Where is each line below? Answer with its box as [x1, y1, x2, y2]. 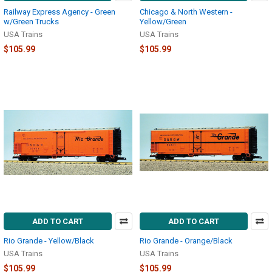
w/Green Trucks [4, 16, 59, 26]
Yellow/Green [140, 16, 186, 26]
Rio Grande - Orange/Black [140, 236, 233, 246]
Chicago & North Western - [140, 7, 233, 16]
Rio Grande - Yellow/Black [4, 236, 94, 246]
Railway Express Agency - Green [4, 7, 115, 16]
